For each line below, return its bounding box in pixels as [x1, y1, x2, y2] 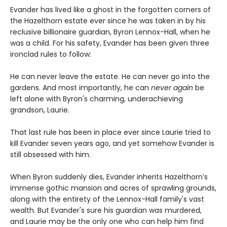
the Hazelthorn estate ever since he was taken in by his [10, 16, 206, 26]
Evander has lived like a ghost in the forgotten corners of [10, 5, 211, 15]
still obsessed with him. [10, 149, 91, 160]
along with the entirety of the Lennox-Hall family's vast [10, 194, 204, 205]
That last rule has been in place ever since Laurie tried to [10, 127, 211, 138]
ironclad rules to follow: [10, 49, 91, 60]
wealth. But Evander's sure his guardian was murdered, [10, 205, 202, 216]
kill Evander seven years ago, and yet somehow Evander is [10, 138, 214, 149]
